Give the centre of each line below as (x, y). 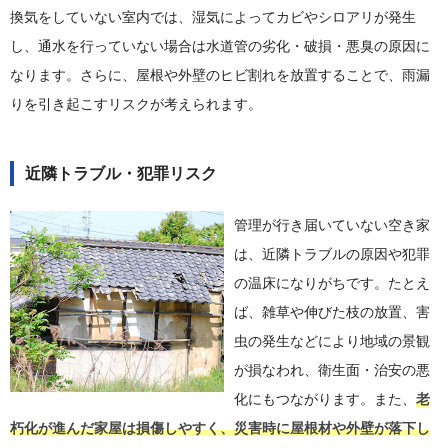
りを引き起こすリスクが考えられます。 (136, 104)
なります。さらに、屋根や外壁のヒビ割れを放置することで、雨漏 (220, 75)
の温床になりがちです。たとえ (332, 283)
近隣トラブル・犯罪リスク (121, 174)
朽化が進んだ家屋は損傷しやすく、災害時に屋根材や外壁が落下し (220, 428)
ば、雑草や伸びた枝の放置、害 (332, 312)
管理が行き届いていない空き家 (332, 225)
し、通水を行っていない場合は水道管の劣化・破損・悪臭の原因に (220, 46)
